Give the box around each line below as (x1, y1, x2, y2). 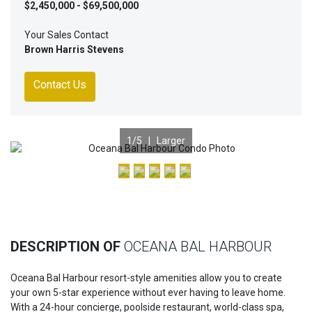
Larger (157, 134, 185, 146)
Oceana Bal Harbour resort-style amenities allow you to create (10, 272, 282, 283)
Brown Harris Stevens (24, 44, 124, 55)
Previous (38, 163, 106, 184)
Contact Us (33, 78, 86, 91)
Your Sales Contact (24, 29, 109, 40)
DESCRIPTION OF (10, 237, 124, 255)
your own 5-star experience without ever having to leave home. (10, 286, 286, 298)
